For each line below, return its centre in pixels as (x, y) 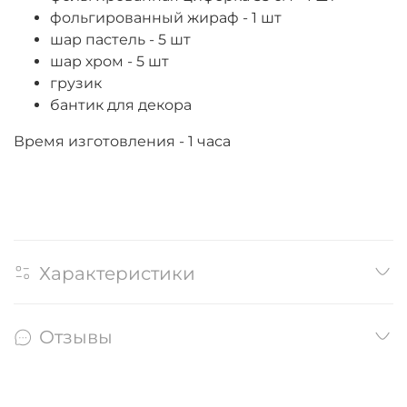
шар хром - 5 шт (109, 61)
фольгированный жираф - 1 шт (166, 17)
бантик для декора (121, 104)
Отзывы (76, 338)
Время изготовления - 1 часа (122, 141)
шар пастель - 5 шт (120, 39)
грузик (76, 83)
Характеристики (117, 273)
